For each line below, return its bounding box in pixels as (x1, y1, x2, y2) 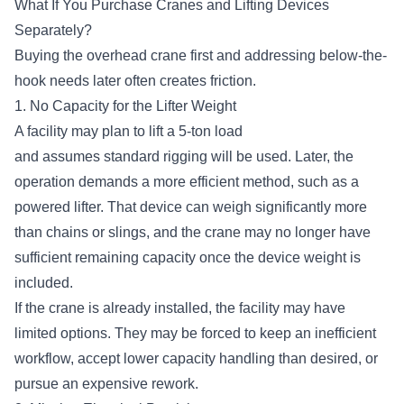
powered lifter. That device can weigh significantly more (14, 198, 367, 215)
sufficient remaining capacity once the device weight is (14, 249, 361, 265)
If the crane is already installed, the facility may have (14, 299, 345, 316)
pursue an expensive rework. (14, 375, 202, 391)
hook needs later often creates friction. (14, 72, 263, 88)
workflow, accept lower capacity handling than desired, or (14, 350, 378, 366)
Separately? (14, 22, 96, 38)
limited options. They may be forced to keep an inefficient (14, 325, 376, 341)
